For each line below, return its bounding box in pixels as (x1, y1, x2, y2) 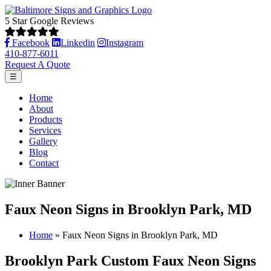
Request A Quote (5, 59, 70, 70)
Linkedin (60, 38, 95, 47)
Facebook (12, 38, 50, 47)
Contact (29, 158, 59, 168)
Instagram (106, 38, 143, 47)
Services (29, 125, 61, 135)
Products (29, 114, 62, 125)
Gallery (29, 136, 57, 146)
